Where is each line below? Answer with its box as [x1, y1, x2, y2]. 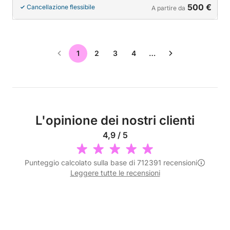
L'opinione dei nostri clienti [35, 112, 195, 128]
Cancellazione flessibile [27, 3, 95, 11]
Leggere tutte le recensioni [70, 168, 160, 177]
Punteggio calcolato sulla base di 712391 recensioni [25, 158, 197, 167]
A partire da [151, 4, 185, 12]
